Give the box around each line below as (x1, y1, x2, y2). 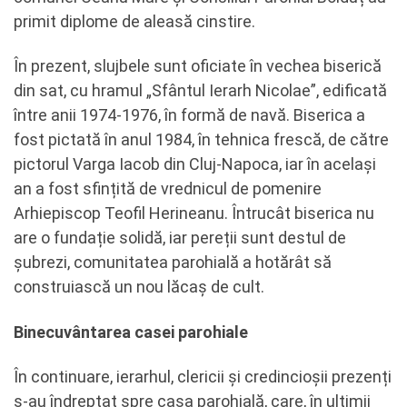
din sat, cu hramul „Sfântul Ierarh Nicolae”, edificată (14, 81, 387, 100)
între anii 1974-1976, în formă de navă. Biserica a (14, 105, 365, 124)
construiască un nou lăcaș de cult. (14, 277, 264, 296)
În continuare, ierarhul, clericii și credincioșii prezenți (14, 367, 392, 386)
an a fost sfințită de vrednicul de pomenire (14, 179, 322, 198)
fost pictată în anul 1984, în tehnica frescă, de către (14, 130, 389, 149)
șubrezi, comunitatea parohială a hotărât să (14, 253, 332, 272)
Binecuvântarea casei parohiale (14, 322, 248, 342)
